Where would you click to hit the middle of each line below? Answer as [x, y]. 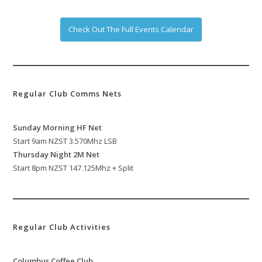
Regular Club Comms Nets [68, 94]
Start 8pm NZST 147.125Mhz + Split [73, 168]
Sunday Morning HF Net [58, 128]
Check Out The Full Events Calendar [131, 30]
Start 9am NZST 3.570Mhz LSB [65, 141]
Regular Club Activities [62, 227]
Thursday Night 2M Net [56, 155]
